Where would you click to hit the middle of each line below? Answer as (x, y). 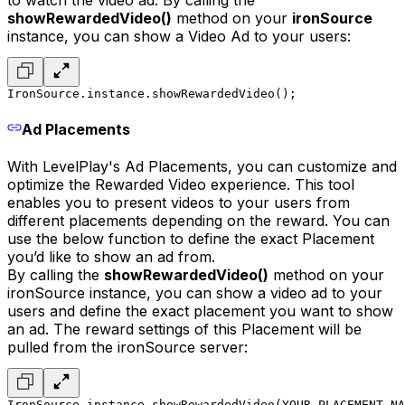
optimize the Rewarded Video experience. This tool (181, 184)
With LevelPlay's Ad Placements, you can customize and (202, 166)
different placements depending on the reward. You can (198, 220)
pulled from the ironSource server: (127, 347)
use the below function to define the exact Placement (191, 238)
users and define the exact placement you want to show (200, 311)
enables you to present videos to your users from (179, 202)
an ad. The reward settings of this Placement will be (184, 329)
